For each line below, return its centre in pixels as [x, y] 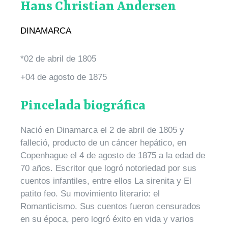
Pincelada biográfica [83, 106]
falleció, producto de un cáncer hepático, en [103, 142]
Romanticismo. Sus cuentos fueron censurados [110, 206]
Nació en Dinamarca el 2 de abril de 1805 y [102, 130]
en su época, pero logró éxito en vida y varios [107, 219]
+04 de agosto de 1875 [64, 77]
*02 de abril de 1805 [58, 59]
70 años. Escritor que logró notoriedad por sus [108, 168]
